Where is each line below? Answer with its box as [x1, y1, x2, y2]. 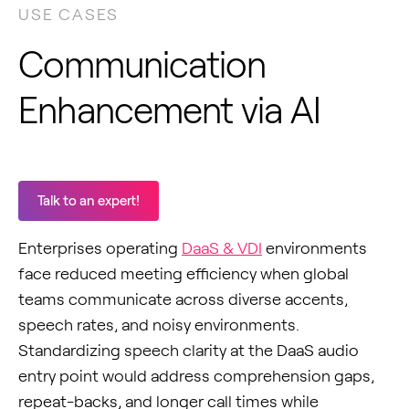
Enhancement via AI [18, 89, 320, 131]
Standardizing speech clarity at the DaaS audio [18, 341, 359, 360]
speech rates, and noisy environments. [18, 315, 299, 334]
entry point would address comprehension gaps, [18, 366, 374, 385]
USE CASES [18, 5, 120, 24]
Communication [18, 44, 266, 85]
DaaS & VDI [182, 238, 262, 257]
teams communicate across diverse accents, [18, 289, 348, 309]
